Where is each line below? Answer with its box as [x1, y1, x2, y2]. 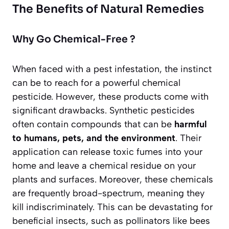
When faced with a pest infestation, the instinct [12, 63, 212, 75]
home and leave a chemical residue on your [12, 159, 196, 171]
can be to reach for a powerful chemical [12, 77, 180, 88]
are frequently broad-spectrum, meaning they [12, 187, 204, 199]
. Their [175, 132, 201, 144]
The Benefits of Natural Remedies [12, 2, 204, 16]
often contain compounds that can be [12, 118, 174, 130]
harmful [174, 118, 207, 130]
